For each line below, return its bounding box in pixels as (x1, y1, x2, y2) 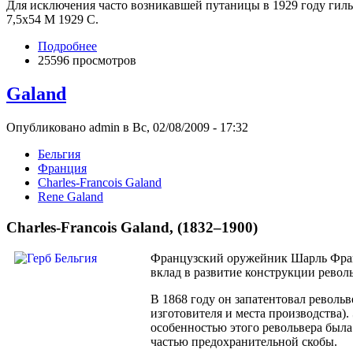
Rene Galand (38, 190, 103, 204)
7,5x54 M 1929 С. (6, 13, 98, 27)
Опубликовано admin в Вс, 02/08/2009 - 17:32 (6, 121, 248, 135)
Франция (38, 162, 87, 176)
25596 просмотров (38, 54, 136, 68)
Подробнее (38, 39, 97, 54)
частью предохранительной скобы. (150, 334, 337, 348)
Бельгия (38, 147, 80, 162)
